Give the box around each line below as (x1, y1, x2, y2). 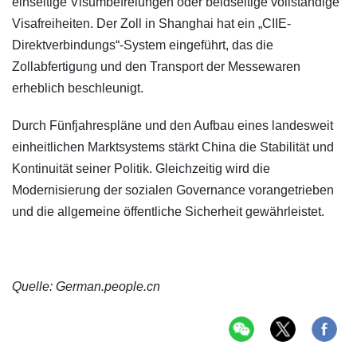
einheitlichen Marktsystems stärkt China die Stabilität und (12, 140, 334, 155)
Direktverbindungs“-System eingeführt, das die (12, 38, 273, 53)
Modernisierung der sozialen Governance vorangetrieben (12, 183, 334, 198)
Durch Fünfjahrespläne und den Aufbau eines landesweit (12, 119, 333, 133)
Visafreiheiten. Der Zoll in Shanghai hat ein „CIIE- (12, 17, 291, 31)
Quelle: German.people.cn (12, 280, 160, 294)
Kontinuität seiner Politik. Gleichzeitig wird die (12, 162, 270, 176)
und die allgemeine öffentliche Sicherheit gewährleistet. (12, 205, 324, 219)
